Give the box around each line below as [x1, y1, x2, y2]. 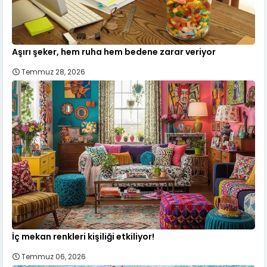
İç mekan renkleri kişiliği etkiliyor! [12, 230, 154, 243]
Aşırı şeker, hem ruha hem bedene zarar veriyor [12, 45, 216, 58]
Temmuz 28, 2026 [21, 66, 85, 77]
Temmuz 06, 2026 [21, 251, 86, 262]
